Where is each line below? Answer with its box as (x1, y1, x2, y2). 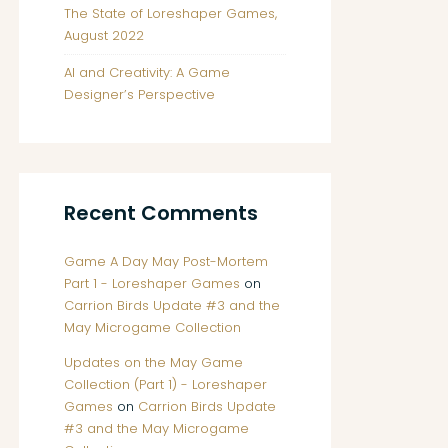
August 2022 (64, 26, 144, 45)
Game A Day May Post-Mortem (64, 252, 268, 271)
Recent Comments (64, 199, 258, 227)
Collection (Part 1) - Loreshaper (64, 375, 267, 394)
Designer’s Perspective (64, 85, 215, 104)
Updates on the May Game (64, 353, 243, 372)
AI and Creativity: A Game (64, 63, 230, 82)
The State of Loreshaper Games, (64, 4, 277, 23)
